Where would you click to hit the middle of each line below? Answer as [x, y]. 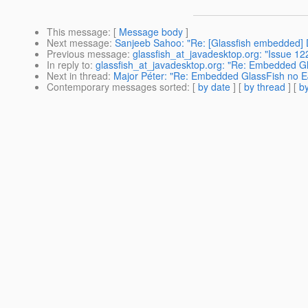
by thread [265, 87]
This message [77, 32]
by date [214, 87]
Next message [78, 43]
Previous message [87, 54]
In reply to [68, 65]
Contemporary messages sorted [117, 87]
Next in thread [77, 76]
